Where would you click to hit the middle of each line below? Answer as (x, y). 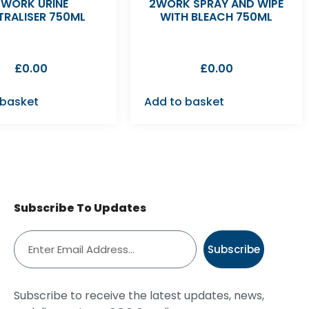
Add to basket (185, 101)
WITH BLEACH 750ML (217, 17)
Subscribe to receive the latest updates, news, (139, 295)
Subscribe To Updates (80, 208)
